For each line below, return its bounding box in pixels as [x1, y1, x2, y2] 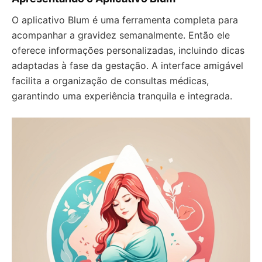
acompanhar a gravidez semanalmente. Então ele [12, 29, 230, 41]
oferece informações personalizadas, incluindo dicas [12, 44, 244, 56]
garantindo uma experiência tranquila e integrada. [12, 90, 232, 102]
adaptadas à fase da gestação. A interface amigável [12, 60, 243, 71]
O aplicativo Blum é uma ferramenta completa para [12, 14, 238, 26]
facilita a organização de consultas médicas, [12, 75, 209, 87]
